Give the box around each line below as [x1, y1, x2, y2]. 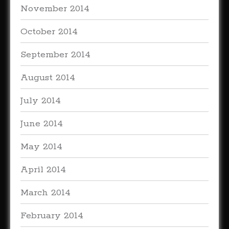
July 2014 [20, 95, 61, 106]
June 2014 [20, 118, 63, 129]
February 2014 [20, 210, 83, 221]
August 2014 [20, 72, 75, 83]
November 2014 [20, 3, 89, 14]
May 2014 [20, 141, 62, 152]
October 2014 [20, 26, 78, 37]
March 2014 [20, 187, 71, 198]
